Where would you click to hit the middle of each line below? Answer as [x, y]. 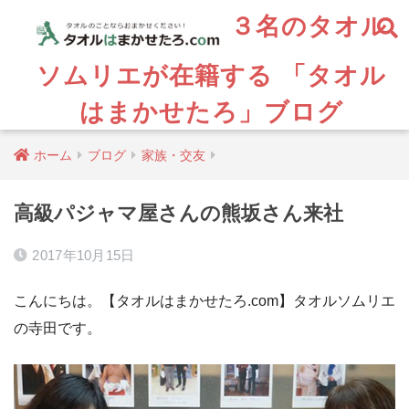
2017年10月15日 [84, 255]
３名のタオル [304, 25]
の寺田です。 [58, 328]
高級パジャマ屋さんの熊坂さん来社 [178, 213]
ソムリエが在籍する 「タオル [211, 75]
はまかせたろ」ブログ [211, 111]
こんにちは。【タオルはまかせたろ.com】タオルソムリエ [204, 300]
